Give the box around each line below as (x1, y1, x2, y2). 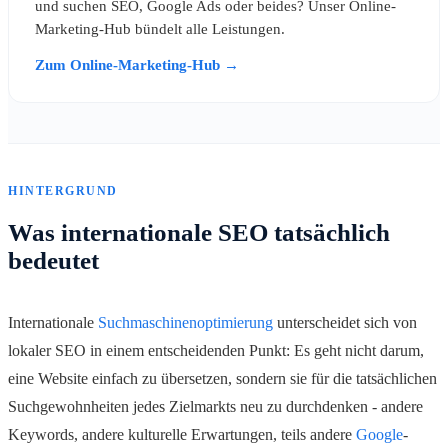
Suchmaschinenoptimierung (98, 314, 273, 332)
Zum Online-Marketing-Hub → (35, 56, 239, 73)
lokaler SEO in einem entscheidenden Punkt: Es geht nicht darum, (8, 342, 424, 360)
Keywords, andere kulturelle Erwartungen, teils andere (8, 426, 356, 444)
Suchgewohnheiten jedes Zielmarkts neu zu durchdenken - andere (8, 398, 423, 416)
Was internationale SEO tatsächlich (8, 219, 390, 247)
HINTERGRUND (8, 183, 118, 198)
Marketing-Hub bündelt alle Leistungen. (35, 20, 285, 37)
